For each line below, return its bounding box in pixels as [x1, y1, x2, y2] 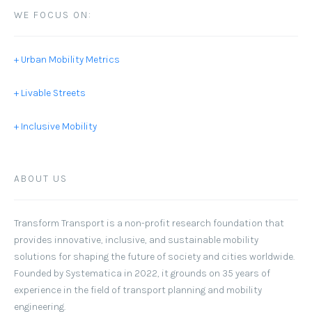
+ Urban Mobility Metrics [14, 54, 120, 65]
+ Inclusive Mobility [14, 120, 97, 132]
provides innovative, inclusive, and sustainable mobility [14, 234, 258, 246]
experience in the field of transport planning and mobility [14, 284, 262, 296]
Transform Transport [14, 217, 104, 229]
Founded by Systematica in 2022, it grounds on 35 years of [14, 267, 270, 279]
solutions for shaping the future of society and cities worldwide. [14, 251, 295, 263]
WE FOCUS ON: [14, 9, 92, 22]
